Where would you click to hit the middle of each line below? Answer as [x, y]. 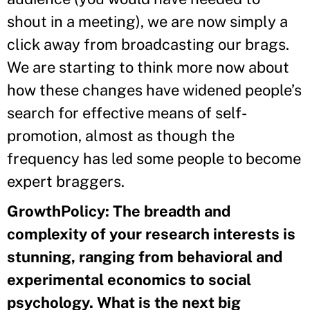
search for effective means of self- [127, 112]
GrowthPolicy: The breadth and [119, 211]
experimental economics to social [129, 279]
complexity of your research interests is [151, 234]
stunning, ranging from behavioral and [145, 256]
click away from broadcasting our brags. [148, 44]
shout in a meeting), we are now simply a [147, 21]
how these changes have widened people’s [154, 90]
